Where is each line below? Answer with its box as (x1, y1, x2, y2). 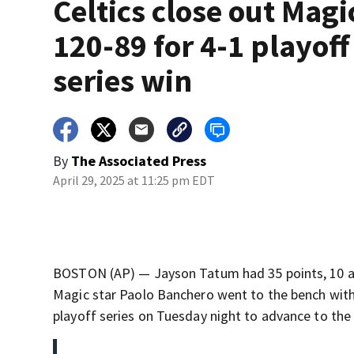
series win (53, 61, 193, 101)
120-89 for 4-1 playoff (53, 26, 350, 66)
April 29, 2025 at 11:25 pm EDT (53, 172, 216, 189)
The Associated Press (71, 152, 207, 171)
